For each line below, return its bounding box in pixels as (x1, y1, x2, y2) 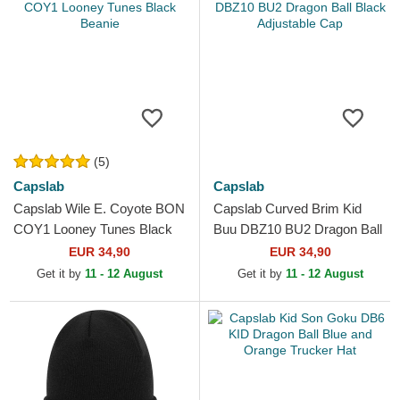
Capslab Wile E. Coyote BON (13, 201, 185, 217)
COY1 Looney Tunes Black (13, 221, 172, 237)
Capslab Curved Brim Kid (213, 201, 362, 217)
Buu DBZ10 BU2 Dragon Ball (213, 221, 382, 237)
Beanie (13, 242, 54, 258)
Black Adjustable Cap (213, 242, 337, 258)
